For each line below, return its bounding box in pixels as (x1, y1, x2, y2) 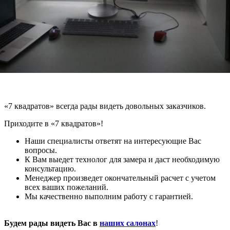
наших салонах (100, 219, 156, 228)
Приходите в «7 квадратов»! (4, 119, 103, 128)
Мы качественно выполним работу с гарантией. (25, 192, 193, 201)
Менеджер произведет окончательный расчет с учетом (25, 174, 216, 183)
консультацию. (25, 164, 76, 174)
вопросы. (25, 146, 57, 155)
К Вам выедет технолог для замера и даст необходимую (25, 155, 220, 164)
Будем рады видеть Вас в (4, 219, 100, 228)
